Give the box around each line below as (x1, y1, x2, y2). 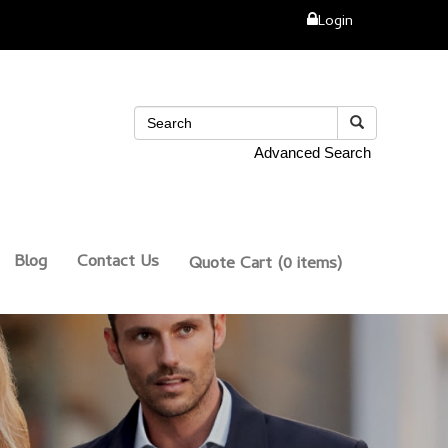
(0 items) (272, 250, 342, 279)
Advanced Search (254, 144, 371, 162)
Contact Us (77, 248, 159, 277)
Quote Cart (189, 250, 272, 279)
